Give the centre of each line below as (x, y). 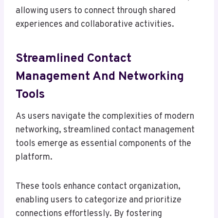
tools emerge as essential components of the (103, 144)
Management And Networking (100, 77)
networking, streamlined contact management (105, 130)
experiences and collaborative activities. (95, 25)
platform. (34, 158)
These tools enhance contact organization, (98, 187)
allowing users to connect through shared (96, 11)
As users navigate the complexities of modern (105, 117)
